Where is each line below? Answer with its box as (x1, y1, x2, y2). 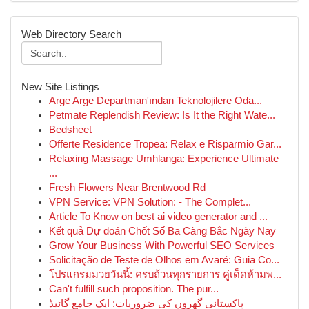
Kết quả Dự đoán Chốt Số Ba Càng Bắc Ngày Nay (49, 226, 276, 237)
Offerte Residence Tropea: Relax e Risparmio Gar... (49, 139, 281, 150)
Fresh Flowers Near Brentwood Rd (49, 182, 206, 193)
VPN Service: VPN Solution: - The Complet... (49, 197, 251, 208)
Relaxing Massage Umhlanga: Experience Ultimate (49, 153, 279, 164)
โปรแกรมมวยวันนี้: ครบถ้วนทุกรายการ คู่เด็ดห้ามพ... (49, 269, 281, 280)
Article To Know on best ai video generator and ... (49, 211, 268, 222)
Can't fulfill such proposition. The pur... (49, 283, 219, 295)
